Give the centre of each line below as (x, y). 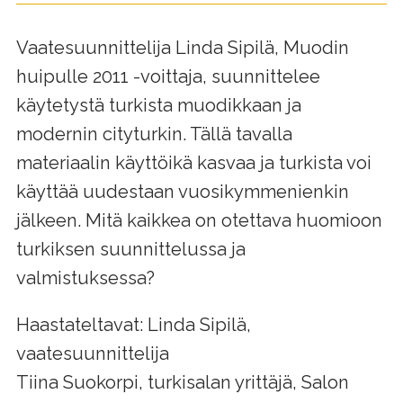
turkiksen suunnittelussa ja (130, 250)
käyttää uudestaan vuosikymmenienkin (182, 192)
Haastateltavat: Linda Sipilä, (133, 325)
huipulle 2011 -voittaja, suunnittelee (168, 77)
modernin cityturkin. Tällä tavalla (154, 134)
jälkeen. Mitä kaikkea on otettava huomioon (199, 221)
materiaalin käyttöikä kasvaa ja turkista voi (193, 163)
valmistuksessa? (85, 278)
